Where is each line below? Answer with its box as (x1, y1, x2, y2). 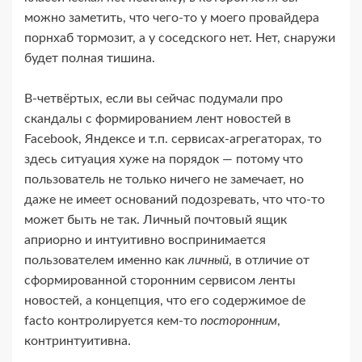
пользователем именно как (24, 254, 187, 267)
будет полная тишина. (24, 52, 155, 65)
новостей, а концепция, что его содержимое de (24, 294, 305, 308)
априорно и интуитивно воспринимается (24, 234, 266, 247)
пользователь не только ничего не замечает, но (24, 173, 304, 187)
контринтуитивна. (24, 335, 131, 348)
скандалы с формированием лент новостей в (24, 112, 291, 126)
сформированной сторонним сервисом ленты (24, 274, 296, 288)
